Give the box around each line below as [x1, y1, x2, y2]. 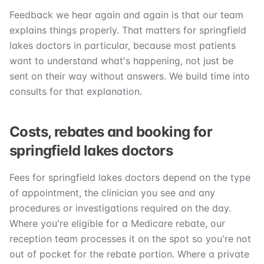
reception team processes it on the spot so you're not [9, 233, 251, 245]
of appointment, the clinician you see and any [9, 187, 215, 199]
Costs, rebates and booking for [9, 123, 212, 141]
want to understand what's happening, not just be [9, 55, 233, 67]
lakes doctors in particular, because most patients [9, 39, 236, 52]
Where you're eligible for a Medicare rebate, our [9, 217, 225, 230]
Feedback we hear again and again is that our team [9, 9, 243, 21]
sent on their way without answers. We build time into [9, 70, 250, 82]
